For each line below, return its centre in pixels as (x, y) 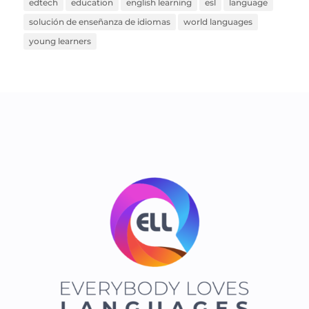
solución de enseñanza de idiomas (99, 22)
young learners (60, 41)
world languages (218, 22)
